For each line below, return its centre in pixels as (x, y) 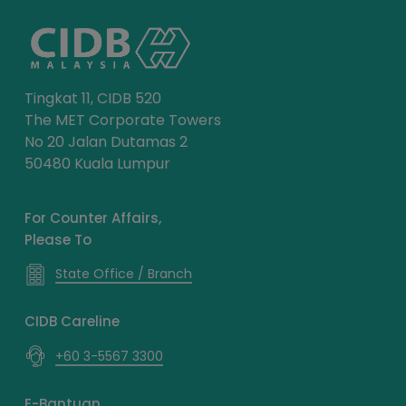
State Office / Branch (123, 274)
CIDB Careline (72, 322)
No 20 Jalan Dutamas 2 (106, 142)
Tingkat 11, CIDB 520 (92, 99)
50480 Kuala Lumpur (97, 164)
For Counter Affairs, (92, 217)
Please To (58, 239)
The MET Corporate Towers (122, 121)
